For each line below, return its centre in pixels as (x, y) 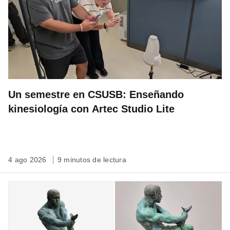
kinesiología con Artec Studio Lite (91, 109)
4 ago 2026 (28, 159)
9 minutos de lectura (92, 159)
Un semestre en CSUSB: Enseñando (96, 94)
